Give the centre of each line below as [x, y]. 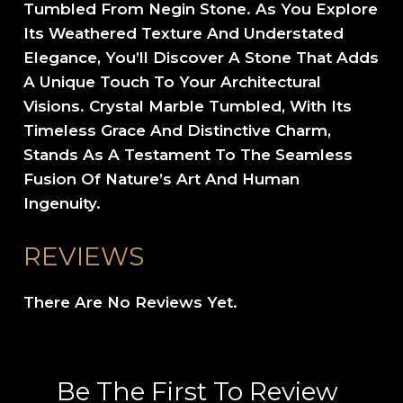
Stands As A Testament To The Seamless [188, 155]
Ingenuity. [63, 204]
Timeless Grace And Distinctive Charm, [178, 131]
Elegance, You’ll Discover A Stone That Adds [201, 58]
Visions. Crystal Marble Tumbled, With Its [188, 107]
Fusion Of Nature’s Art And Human [162, 179]
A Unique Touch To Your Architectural [173, 82]
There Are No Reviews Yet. [131, 303]
